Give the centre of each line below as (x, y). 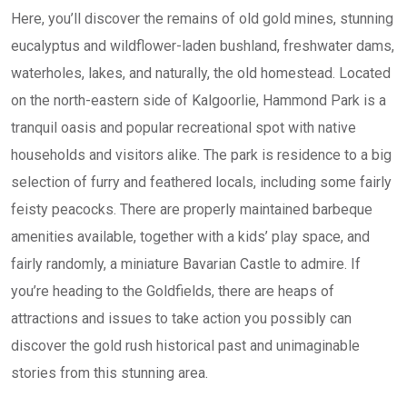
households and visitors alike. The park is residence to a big (201, 155)
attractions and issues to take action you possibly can (181, 318)
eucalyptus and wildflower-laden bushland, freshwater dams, (203, 46)
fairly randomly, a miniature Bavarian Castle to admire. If (186, 264)
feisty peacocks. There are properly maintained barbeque (192, 209)
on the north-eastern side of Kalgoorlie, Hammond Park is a (199, 100)
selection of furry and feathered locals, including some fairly (201, 182)
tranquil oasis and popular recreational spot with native (184, 128)
